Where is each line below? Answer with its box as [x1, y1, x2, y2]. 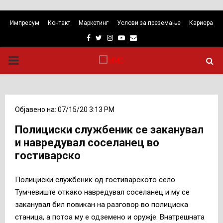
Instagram [112, 33, 145, 41]
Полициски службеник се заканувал [15, 123, 204, 136]
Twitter [101, 33, 124, 41]
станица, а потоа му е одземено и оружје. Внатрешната [15, 212, 205, 222]
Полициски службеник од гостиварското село [15, 175, 175, 184]
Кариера [189, 19, 213, 26]
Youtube [124, 33, 151, 41]
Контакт [48, 19, 70, 26]
